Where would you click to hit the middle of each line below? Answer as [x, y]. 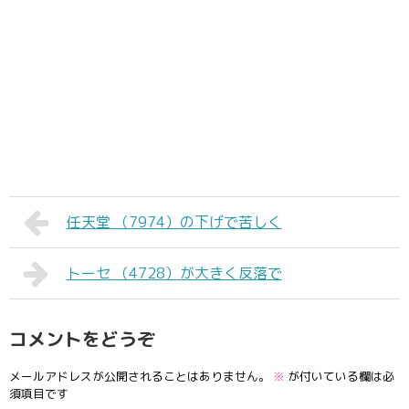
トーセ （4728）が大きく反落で [174, 273]
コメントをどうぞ [82, 339]
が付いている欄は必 [340, 376]
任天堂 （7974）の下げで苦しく [174, 222]
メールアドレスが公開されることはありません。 [140, 376]
